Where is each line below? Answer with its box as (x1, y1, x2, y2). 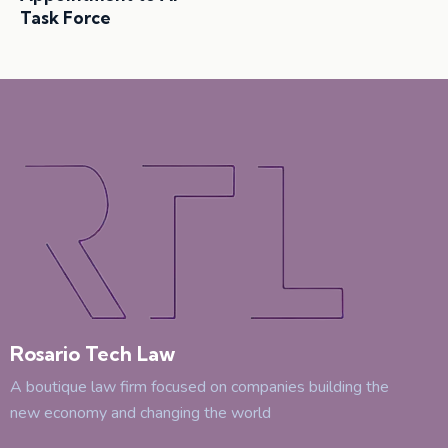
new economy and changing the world (10, 402, 271, 425)
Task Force (20, 7, 111, 29)
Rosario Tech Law (10, 341, 175, 367)
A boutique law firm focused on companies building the (10, 376, 389, 399)
